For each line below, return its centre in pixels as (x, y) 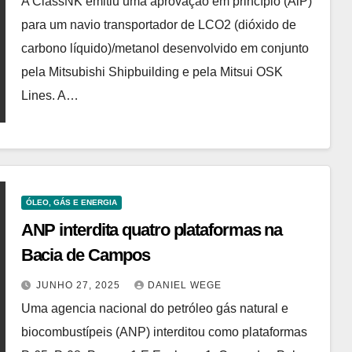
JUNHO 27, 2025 (79, 285)
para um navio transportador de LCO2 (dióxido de (158, 25)
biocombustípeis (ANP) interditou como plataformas (164, 332)
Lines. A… (49, 95)
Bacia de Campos (86, 255)
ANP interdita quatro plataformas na (152, 229)
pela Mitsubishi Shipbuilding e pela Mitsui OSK (152, 72)
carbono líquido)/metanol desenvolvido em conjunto (165, 48)
